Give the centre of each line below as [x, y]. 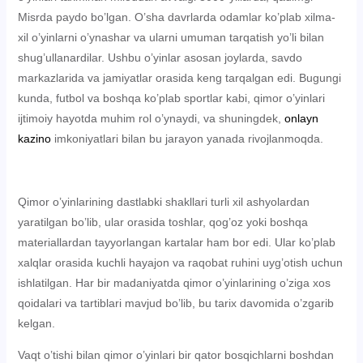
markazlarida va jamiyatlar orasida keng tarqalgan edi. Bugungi [179, 78]
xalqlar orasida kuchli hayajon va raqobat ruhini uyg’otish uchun [180, 263]
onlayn [301, 118]
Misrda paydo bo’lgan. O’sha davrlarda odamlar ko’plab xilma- [176, 17]
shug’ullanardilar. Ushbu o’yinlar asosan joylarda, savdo [160, 58]
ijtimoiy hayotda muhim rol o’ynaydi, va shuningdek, [151, 118]
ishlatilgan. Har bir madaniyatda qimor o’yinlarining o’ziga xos [174, 283]
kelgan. [36, 323]
